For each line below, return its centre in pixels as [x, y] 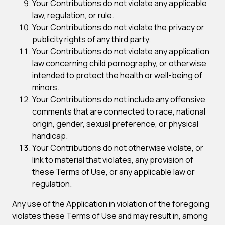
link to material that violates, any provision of [113, 160]
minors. [46, 87]
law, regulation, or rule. [73, 15]
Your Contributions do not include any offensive [119, 99]
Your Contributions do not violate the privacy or [118, 27]
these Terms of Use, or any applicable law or [114, 172]
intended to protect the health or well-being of [117, 75]
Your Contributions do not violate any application [121, 51]
